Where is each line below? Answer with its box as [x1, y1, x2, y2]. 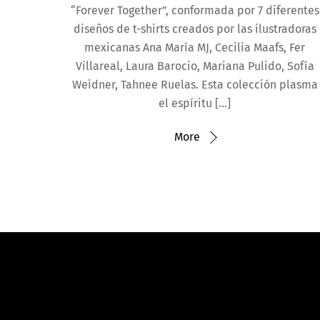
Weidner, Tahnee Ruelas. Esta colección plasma [71, 78, 318, 92]
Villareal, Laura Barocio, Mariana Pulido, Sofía [75, 59, 314, 74]
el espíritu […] [159, 96, 231, 111]
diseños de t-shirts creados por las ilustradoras [73, 22, 316, 36]
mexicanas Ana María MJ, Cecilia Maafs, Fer [84, 41, 306, 55]
